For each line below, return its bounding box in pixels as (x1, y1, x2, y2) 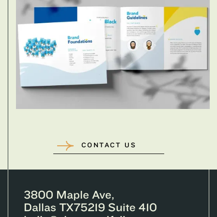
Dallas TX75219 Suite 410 (24, 201, 157, 214)
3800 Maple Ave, (24, 188, 114, 201)
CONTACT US (81, 141, 136, 150)
